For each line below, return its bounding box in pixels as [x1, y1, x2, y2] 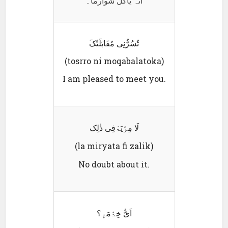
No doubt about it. [78, 158, 150, 169]
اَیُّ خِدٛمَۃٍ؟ [96, 207, 132, 218]
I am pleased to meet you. [62, 73, 166, 84]
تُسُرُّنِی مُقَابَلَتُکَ [89, 37, 139, 48]
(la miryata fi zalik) [75, 140, 153, 151]
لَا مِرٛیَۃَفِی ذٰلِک [89, 122, 139, 133]
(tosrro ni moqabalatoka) [64, 55, 164, 66]
